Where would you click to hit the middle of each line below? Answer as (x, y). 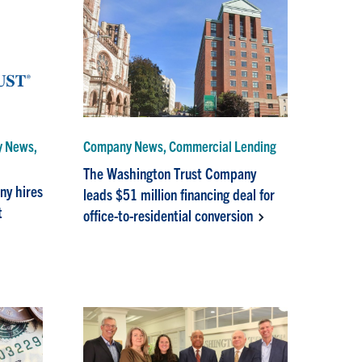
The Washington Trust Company (170, 173)
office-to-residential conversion (168, 215)
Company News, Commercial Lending (180, 146)
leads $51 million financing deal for (179, 194)
